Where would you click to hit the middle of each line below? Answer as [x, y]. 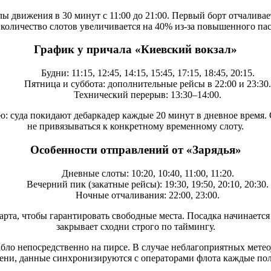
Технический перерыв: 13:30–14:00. [148, 95]
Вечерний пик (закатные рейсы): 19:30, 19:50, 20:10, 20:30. [148, 184]
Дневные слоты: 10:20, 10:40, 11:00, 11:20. [148, 173]
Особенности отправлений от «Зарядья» [135, 149]
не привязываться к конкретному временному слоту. [135, 126]
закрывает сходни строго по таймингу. [135, 226]
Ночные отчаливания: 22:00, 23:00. [148, 195]
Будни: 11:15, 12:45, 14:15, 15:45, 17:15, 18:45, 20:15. [148, 73]
